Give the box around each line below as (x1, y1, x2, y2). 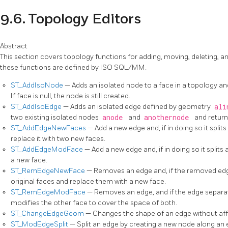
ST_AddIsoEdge (11, 102, 63, 111)
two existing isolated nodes (11, 113, 100, 122)
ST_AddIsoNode (11, 81, 65, 90)
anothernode (144, 113, 193, 123)
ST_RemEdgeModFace (11, 188, 87, 197)
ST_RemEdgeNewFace (11, 166, 87, 176)
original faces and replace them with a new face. (11, 177, 166, 186)
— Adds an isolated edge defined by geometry (63, 102, 212, 111)
